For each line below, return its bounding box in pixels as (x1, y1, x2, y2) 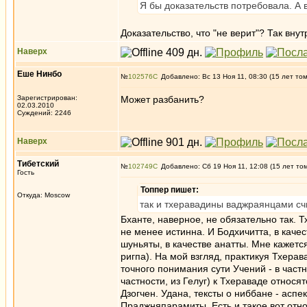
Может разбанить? (121, 94, 204, 105)
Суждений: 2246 (17, 109, 71, 116)
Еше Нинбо (17, 69, 62, 79)
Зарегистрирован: (17, 94, 77, 101)
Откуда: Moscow (17, 191, 70, 199)
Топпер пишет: (140, 185, 199, 195)
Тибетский (17, 159, 59, 169)
